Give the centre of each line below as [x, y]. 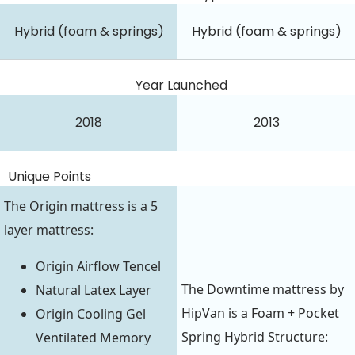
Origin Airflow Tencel [98, 267]
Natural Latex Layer [94, 290]
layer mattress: [49, 230]
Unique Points [50, 176]
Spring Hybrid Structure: [255, 337]
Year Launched [181, 85]
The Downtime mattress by [263, 290]
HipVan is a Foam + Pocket [260, 313]
